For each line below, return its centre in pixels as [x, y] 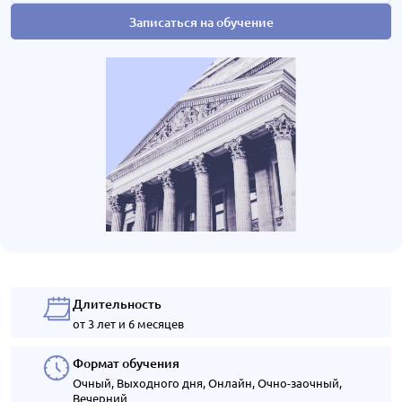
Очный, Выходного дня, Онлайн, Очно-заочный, [207, 383]
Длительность [117, 304]
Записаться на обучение [201, 22]
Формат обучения [126, 363]
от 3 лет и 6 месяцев [128, 323]
